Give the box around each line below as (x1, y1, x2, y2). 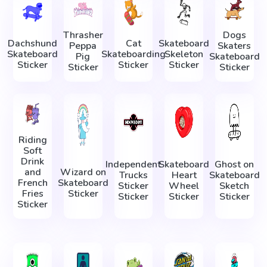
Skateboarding (101, 47, 166, 61)
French (17, 176, 48, 190)
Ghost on (215, 157, 254, 171)
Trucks (119, 168, 148, 182)
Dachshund (8, 36, 58, 50)
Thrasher (63, 29, 103, 42)
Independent (105, 157, 162, 171)
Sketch (219, 179, 250, 193)
